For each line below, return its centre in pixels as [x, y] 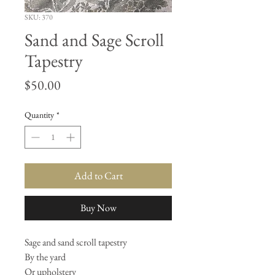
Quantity [39, 115]
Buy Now [98, 208]
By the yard [45, 257]
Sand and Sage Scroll [94, 40]
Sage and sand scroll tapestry [76, 242]
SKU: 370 [39, 17]
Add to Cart [98, 176]
